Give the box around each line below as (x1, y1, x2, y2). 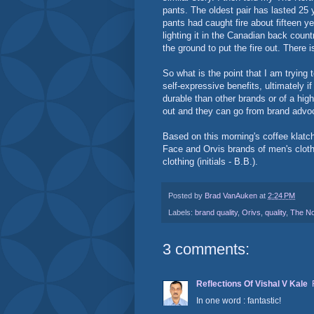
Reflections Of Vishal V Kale (196, 279, 308, 289)
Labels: (168, 208, 195, 217)
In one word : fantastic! (196, 296, 281, 306)
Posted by (168, 191, 205, 200)
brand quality (195, 208, 238, 217)
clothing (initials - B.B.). (163, 156, 261, 168)
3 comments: (163, 240, 250, 259)
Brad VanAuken (205, 191, 257, 200)
